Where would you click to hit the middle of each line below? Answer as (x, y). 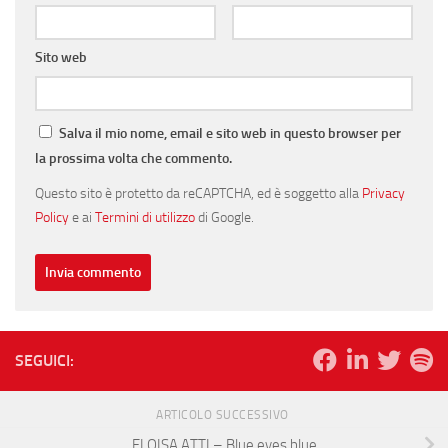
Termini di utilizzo (145, 217)
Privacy (383, 193)
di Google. (224, 217)
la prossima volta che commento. (133, 159)
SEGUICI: (44, 361)
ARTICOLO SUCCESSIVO (224, 415)
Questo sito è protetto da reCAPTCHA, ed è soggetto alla (198, 193)
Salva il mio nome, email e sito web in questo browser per (230, 134)
